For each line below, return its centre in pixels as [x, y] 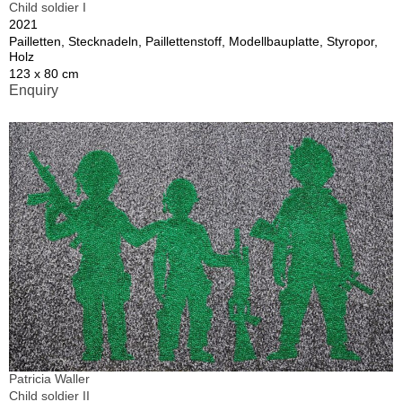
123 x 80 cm [44, 74]
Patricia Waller [49, 379]
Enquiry [34, 91]
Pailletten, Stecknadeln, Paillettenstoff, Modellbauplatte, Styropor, [193, 42]
